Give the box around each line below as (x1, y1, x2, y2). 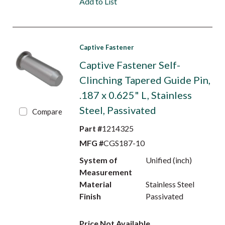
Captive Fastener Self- (79, 59, 180, 71)
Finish (79, 191, 101, 201)
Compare (32, 107, 63, 116)
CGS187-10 (103, 138, 145, 148)
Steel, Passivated (79, 104, 156, 116)
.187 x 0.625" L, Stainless (79, 89, 192, 101)
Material (79, 179, 111, 189)
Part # (79, 124, 102, 133)
